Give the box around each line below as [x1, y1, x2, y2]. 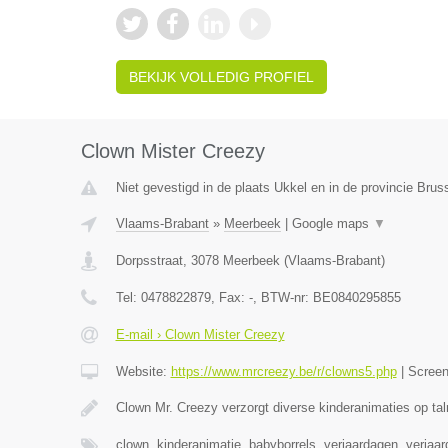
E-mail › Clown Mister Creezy [115, 327, 285, 343]
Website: [115, 364, 171, 380]
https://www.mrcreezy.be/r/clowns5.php [170, 364, 397, 380]
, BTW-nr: [252, 290, 313, 306]
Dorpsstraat [115, 253, 183, 269]
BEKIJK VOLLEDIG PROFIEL [128, 69, 314, 86]
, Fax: [210, 290, 249, 306]
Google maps [291, 216, 373, 232]
